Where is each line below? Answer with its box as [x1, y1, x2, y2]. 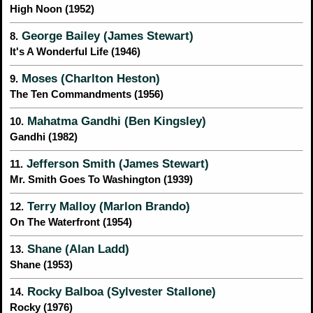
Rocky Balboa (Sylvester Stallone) [24, 285, 216, 298]
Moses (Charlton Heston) [18, 72, 160, 85]
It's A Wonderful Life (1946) [10, 46, 140, 58]
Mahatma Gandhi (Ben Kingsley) [24, 115, 206, 128]
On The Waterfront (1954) [10, 217, 132, 228]
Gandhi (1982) [10, 131, 78, 143]
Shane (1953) [10, 259, 73, 271]
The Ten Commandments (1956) [10, 89, 163, 101]
